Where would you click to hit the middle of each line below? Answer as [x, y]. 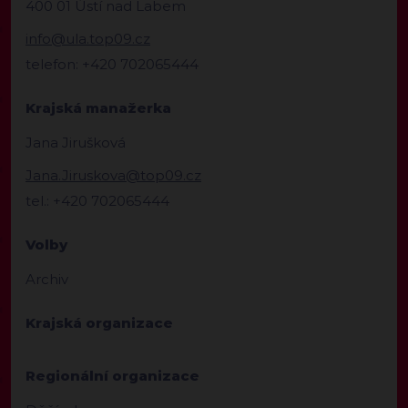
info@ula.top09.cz [88, 39]
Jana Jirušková [76, 143]
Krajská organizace [99, 323]
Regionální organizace [112, 376]
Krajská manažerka [98, 108]
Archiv [47, 280]
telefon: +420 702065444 [112, 65]
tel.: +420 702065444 [97, 201]
